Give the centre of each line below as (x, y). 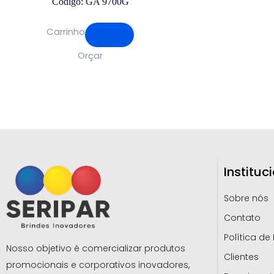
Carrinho (66, 31)
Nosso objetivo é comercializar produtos (96, 248)
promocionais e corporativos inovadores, (98, 265)
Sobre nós (246, 198)
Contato (243, 217)
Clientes (242, 257)
